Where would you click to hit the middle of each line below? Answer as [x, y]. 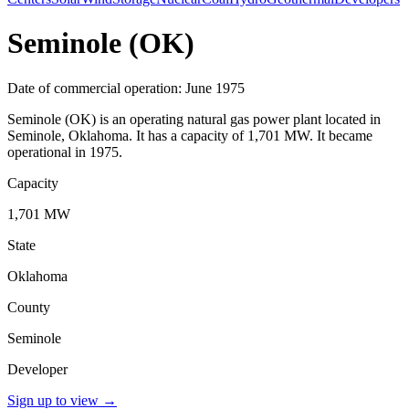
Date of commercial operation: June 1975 [126, 88]
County [29, 307]
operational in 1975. [65, 152]
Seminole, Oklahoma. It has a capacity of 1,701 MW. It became [190, 135]
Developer [37, 369]
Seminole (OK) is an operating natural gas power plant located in [194, 119]
